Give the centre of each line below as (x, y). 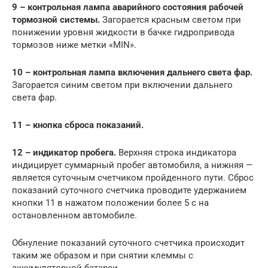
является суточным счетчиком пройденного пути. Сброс (133, 178)
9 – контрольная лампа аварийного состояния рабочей (128, 7)
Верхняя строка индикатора (176, 153)
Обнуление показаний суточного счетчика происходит (128, 243)
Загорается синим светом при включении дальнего (122, 85)
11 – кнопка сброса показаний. (78, 125)
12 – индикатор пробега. (64, 153)
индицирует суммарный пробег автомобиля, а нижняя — (133, 165)
